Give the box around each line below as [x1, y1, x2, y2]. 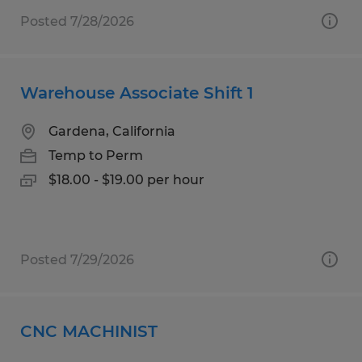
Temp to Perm [48, 147, 143, 163]
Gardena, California [48, 123, 175, 139]
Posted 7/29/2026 [20, 251, 134, 267]
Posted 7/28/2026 [20, 13, 134, 29]
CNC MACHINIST [20, 321, 158, 341]
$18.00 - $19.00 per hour [48, 171, 204, 187]
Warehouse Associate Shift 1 [20, 82, 254, 103]
